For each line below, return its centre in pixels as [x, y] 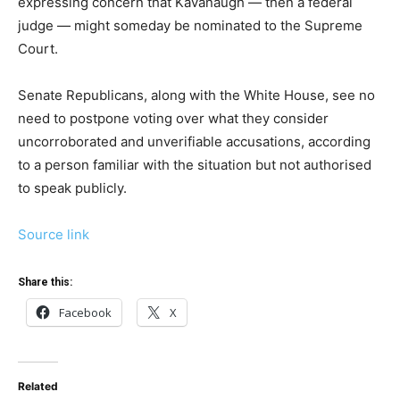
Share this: [45, 282]
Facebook [85, 312]
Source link [54, 234]
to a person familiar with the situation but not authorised [195, 165]
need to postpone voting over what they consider [173, 118]
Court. [38, 49]
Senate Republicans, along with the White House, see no [196, 95]
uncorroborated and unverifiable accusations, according [194, 142]
